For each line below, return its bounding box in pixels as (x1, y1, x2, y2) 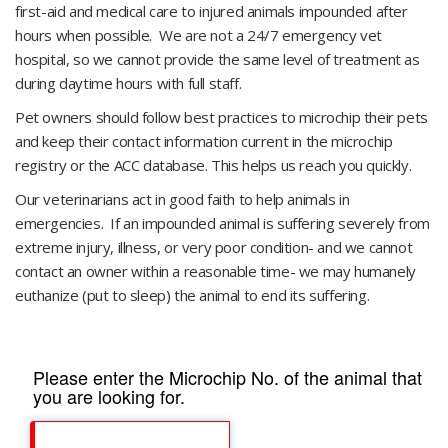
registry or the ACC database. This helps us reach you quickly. (15, 155, 415, 175)
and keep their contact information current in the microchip (15, 131, 393, 151)
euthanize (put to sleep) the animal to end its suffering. (15, 285, 373, 305)
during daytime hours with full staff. (15, 73, 242, 93)
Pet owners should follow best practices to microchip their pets (15, 107, 428, 127)
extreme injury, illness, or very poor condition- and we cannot (15, 237, 413, 257)
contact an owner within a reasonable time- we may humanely (15, 261, 416, 281)
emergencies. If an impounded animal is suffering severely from (15, 213, 430, 233)
